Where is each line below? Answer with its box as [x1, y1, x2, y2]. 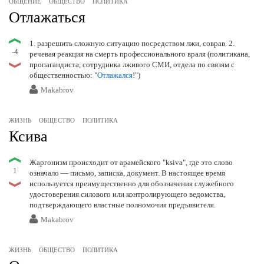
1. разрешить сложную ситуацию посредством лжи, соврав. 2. [29, 39, 235, 48]
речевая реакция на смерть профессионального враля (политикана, [29, 49, 250, 59]
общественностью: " [29, 71, 97, 80]
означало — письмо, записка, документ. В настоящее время [29, 169, 225, 178]
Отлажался [97, 71, 133, 80]
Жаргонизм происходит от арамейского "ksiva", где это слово [29, 158, 233, 167]
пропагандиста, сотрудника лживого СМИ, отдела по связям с [29, 60, 235, 70]
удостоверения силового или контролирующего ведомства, [29, 190, 225, 199]
